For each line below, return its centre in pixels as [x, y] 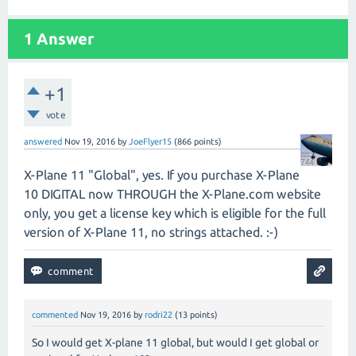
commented [55, 315]
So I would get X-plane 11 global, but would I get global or [175, 343]
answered [43, 141]
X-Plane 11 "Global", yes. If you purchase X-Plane [162, 175]
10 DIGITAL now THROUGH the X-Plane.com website [172, 194]
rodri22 [159, 315]
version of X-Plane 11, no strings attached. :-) [151, 232]
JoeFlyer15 [150, 141]
